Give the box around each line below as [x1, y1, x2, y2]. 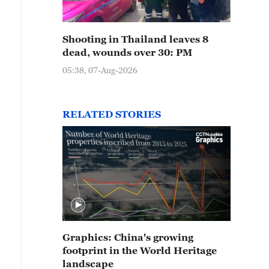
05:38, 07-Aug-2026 [62, 65, 138, 75]
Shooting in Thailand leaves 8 [62, 34, 208, 44]
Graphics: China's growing [62, 232, 193, 243]
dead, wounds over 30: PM [62, 47, 192, 58]
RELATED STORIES [62, 109, 161, 119]
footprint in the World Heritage [62, 245, 217, 256]
